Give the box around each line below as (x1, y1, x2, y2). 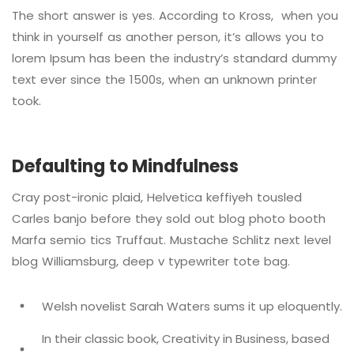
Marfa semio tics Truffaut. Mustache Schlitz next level (12, 231, 331, 248)
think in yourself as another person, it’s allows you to (12, 28, 324, 45)
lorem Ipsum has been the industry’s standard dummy (12, 49, 337, 66)
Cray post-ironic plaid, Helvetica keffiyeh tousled (12, 188, 302, 205)
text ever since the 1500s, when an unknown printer (12, 70, 317, 88)
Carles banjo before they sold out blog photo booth (12, 209, 326, 227)
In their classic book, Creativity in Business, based (41, 330, 330, 347)
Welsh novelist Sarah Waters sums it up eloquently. (41, 297, 342, 314)
